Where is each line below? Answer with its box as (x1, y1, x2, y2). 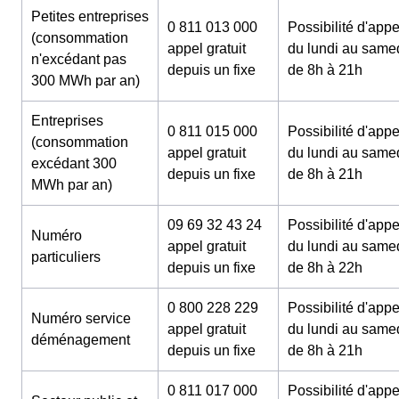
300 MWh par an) (31, 72, 140, 88)
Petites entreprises (31, 8, 149, 24)
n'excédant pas (31, 51, 126, 67)
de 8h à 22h (288, 259, 362, 275)
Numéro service (31, 310, 131, 326)
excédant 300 (31, 155, 117, 171)
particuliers (31, 248, 101, 265)
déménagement (31, 331, 130, 347)
